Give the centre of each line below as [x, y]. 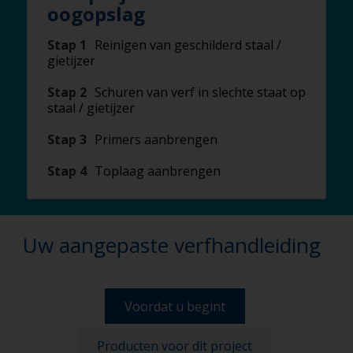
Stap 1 [67, 45]
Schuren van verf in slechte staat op [200, 92]
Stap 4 [67, 171]
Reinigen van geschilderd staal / [188, 45]
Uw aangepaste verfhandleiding [172, 245]
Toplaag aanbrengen [158, 171]
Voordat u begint [175, 306]
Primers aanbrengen [156, 139]
